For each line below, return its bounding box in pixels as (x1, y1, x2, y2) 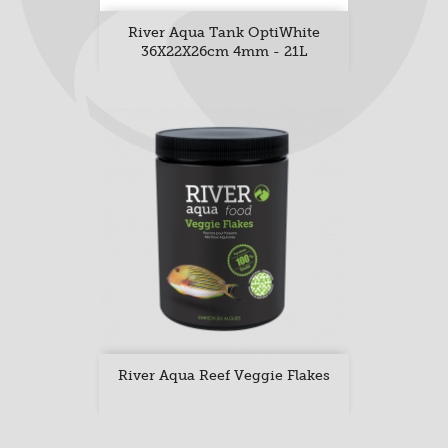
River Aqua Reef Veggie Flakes (118, 366, 330, 384)
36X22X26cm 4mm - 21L (141, 42, 307, 60)
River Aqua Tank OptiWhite (128, 23, 320, 41)
